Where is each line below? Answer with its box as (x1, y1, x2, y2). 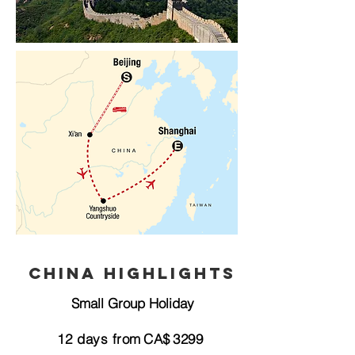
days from (77, 330, 141, 347)
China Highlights (29, 263, 236, 283)
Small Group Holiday (71, 295, 194, 311)
